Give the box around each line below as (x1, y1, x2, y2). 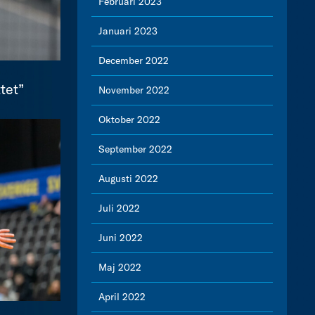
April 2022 (98, 290, 146, 303)
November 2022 (98, 84, 169, 96)
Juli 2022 (98, 202, 140, 214)
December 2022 (98, 54, 169, 67)
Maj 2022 (98, 261, 141, 274)
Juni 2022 (98, 231, 143, 244)
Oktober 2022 (98, 113, 160, 126)
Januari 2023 (98, 25, 157, 37)
